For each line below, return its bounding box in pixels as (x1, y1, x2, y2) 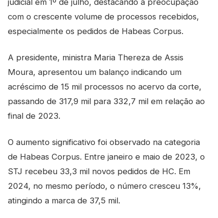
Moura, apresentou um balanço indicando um (8, 67, 182, 77)
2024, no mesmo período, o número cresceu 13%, (8, 181, 201, 191)
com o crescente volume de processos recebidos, (8, 12, 199, 21)
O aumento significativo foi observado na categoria (8, 137, 200, 147)
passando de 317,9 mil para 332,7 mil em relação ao (8, 96, 205, 106)
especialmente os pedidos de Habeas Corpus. (8, 26, 183, 36)
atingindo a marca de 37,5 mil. (8, 196, 120, 205)
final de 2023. (8, 111, 60, 121)
